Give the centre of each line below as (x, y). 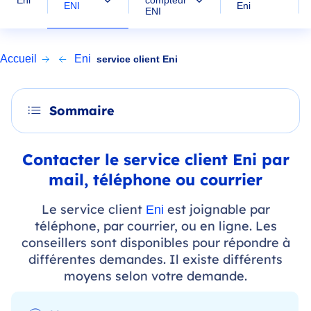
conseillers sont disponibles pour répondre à (155, 242)
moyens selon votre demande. (155, 276)
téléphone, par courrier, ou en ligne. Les (155, 226)
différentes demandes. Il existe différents (155, 259)
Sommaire (82, 110)
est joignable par (217, 209)
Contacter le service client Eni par (155, 159)
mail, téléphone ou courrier (155, 179)
